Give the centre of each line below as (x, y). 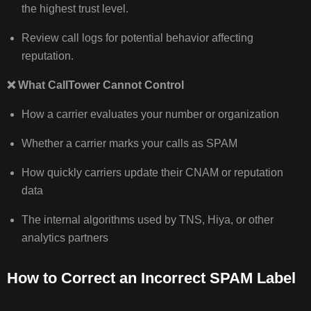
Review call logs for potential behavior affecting (137, 38)
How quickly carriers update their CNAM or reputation (152, 173)
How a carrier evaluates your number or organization (151, 115)
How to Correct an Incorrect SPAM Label (152, 278)
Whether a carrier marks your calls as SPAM (131, 144)
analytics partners (66, 238)
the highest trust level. (77, 9)
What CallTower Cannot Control (100, 85)
